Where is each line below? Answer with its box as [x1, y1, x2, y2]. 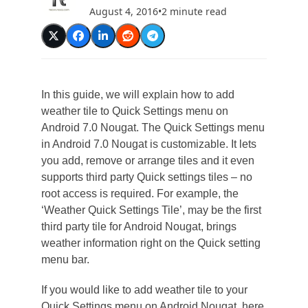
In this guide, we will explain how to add [41, 89, 234, 100]
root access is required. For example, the [41, 188, 239, 199]
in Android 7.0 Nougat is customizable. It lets [41, 138, 256, 150]
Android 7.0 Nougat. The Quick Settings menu [41, 122, 265, 133]
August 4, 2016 [89, 4, 158, 18]
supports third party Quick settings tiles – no [41, 171, 252, 183]
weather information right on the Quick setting [41, 237, 261, 249]
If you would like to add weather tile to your [41, 284, 247, 296]
